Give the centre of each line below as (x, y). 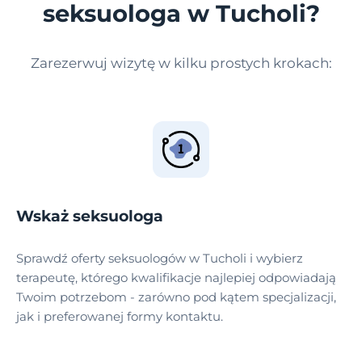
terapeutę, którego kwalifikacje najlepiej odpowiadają (176, 278)
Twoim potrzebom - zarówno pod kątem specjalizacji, (176, 297)
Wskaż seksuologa (90, 217)
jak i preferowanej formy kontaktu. (120, 317)
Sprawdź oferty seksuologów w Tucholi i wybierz (160, 259)
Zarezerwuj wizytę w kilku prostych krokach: (181, 63)
